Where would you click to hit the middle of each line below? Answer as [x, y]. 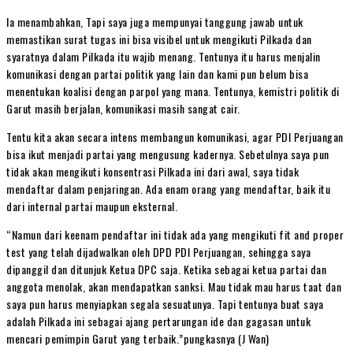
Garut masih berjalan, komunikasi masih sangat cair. [123, 108]
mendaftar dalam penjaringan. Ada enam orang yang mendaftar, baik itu [168, 188]
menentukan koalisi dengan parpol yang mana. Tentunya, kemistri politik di [173, 91]
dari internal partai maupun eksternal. [92, 206]
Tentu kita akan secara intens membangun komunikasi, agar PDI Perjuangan [175, 136]
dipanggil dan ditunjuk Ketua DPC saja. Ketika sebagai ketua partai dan [166, 269]
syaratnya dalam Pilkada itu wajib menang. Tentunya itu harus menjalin [163, 56]
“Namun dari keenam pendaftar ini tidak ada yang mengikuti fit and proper [175, 234]
